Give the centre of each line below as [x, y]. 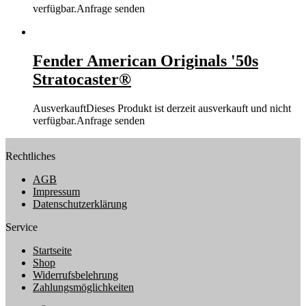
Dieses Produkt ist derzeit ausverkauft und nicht [189, 109]
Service [22, 227]
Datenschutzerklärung [80, 204]
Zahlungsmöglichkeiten [83, 288]
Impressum [56, 192]
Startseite [52, 251]
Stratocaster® [82, 80]
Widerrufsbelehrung [75, 275]
